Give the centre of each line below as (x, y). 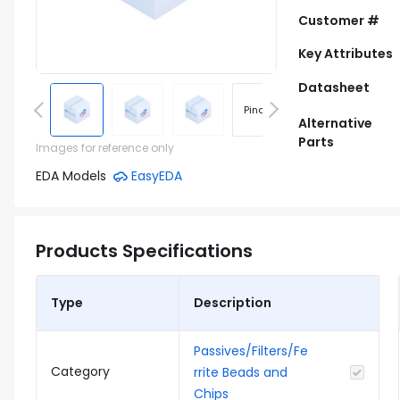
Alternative (335, 123)
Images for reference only (105, 148)
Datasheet (334, 87)
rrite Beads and (241, 372)
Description (233, 303)
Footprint (320, 109)
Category (80, 371)
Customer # (339, 21)
